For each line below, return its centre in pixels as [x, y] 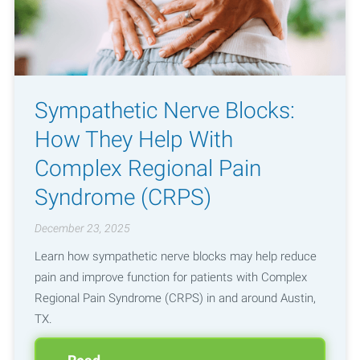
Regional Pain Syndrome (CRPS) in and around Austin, [175, 298]
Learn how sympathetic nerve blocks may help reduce [175, 256]
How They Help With [133, 139]
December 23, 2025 [82, 229]
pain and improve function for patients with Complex [170, 277]
